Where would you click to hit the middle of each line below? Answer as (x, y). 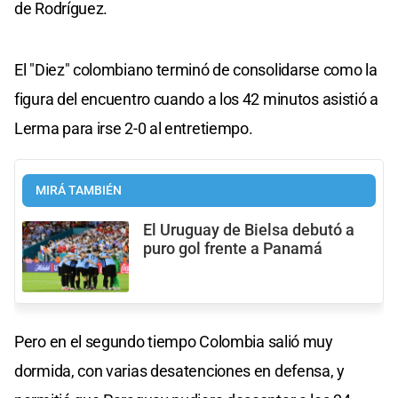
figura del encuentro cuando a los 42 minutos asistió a (196, 99)
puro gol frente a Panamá (233, 248)
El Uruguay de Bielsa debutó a (249, 230)
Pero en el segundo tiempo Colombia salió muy (174, 341)
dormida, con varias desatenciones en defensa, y (179, 370)
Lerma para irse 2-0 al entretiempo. (134, 128)
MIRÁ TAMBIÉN (79, 190)
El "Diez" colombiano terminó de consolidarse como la (196, 69)
